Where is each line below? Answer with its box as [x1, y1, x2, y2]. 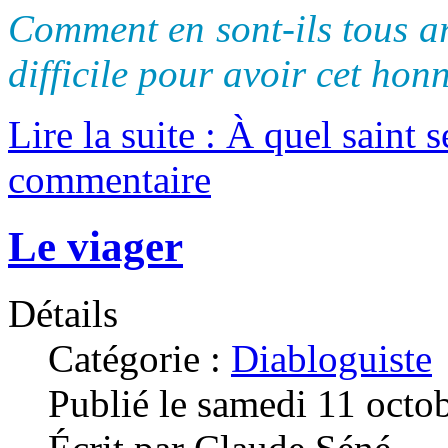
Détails [8, 292, 118, 336]
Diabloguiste [231, 337, 432, 381]
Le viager [8, 223, 183, 271]
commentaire [8, 158, 211, 202]
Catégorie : [48, 337, 231, 381]
